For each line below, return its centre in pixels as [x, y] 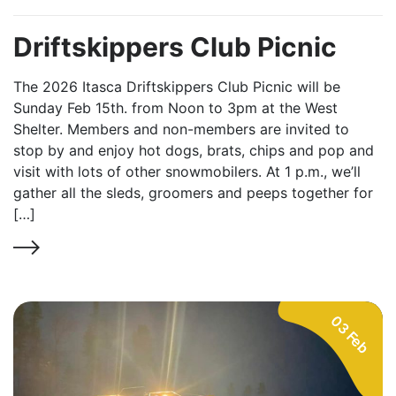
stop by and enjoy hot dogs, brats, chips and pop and [194, 150]
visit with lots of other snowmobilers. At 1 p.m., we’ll [187, 171]
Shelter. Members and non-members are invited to [181, 129]
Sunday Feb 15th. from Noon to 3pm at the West [175, 107]
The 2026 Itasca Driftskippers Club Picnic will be [177, 86]
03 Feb [350, 334]
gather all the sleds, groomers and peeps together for [193, 192]
